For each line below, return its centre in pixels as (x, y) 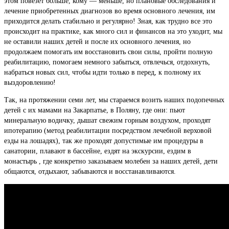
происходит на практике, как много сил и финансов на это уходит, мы (113, 32)
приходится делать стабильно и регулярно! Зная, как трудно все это (108, 21)
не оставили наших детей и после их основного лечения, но (97, 42)
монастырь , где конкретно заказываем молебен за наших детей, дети (111, 162)
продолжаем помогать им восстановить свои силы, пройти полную (108, 52)
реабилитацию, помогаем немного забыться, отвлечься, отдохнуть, (107, 62)
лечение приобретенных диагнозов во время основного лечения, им (110, 11)
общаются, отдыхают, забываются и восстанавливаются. (90, 172)
